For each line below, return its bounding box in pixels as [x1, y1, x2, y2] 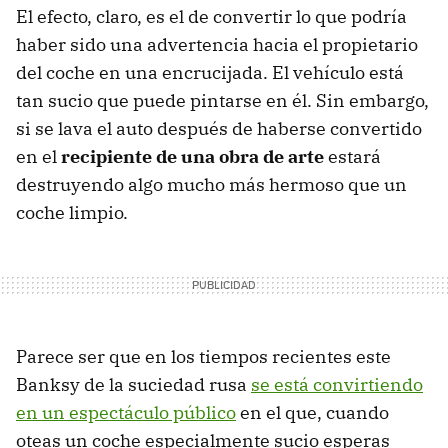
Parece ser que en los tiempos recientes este [16, 345, 391, 369]
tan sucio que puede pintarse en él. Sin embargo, [16, 89, 429, 113]
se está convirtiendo [251, 373, 423, 397]
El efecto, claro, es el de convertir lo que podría [16, 5, 407, 29]
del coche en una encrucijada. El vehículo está [16, 61, 404, 85]
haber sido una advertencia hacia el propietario [16, 33, 418, 57]
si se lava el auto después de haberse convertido [16, 117, 422, 141]
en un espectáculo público [16, 401, 236, 425]
